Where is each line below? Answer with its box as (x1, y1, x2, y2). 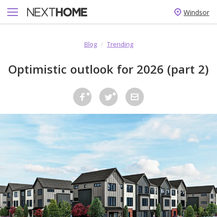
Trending (107, 40, 133, 48)
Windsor (184, 7, 209, 17)
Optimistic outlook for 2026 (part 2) (8, 61, 209, 77)
